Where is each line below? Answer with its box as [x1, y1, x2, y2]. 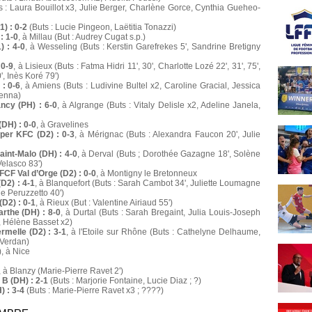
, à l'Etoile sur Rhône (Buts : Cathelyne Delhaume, [66, 227, 261, 237]
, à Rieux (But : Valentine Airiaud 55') [36, 198, 173, 208]
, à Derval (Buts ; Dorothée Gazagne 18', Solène [77, 149, 261, 159]
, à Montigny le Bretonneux [96, 169, 197, 179]
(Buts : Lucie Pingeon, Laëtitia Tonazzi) [27, 22, 176, 33]
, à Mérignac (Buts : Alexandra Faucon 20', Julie [75, 130, 260, 140]
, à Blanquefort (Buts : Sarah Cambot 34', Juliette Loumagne [34, 178, 261, 189]
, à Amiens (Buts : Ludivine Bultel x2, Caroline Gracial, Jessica [20, 81, 261, 91]
